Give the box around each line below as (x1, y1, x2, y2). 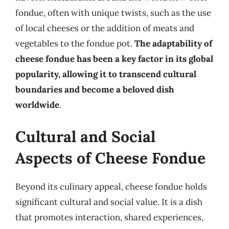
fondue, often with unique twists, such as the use (15, 7, 211, 18)
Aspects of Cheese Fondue (15, 148, 205, 168)
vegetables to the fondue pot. (15, 38, 134, 49)
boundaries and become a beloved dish (15, 84, 174, 95)
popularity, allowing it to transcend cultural (15, 68, 196, 80)
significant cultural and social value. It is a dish (15, 196, 202, 208)
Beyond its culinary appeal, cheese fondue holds (15, 180, 207, 192)
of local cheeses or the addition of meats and (15, 22, 194, 34)
